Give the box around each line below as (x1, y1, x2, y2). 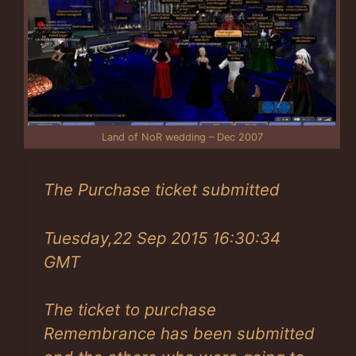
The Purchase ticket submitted (44, 179, 280, 199)
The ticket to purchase (44, 300, 216, 320)
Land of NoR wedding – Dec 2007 (101, 130, 263, 143)
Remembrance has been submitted (44, 323, 315, 344)
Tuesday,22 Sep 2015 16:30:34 (44, 227, 281, 248)
